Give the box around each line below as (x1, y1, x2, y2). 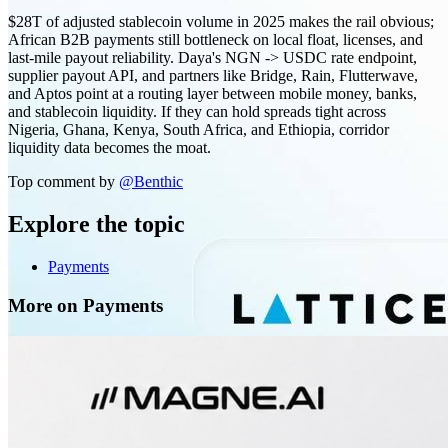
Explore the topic (8, 211, 185, 238)
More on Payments (8, 294, 163, 316)
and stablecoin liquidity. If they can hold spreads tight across (8, 103, 386, 121)
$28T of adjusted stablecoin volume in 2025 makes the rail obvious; (8, 13, 434, 31)
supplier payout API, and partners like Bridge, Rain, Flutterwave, (8, 67, 418, 85)
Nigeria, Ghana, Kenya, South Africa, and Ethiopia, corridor (8, 121, 389, 139)
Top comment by (8, 173, 115, 191)
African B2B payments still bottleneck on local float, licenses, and (8, 31, 423, 49)
